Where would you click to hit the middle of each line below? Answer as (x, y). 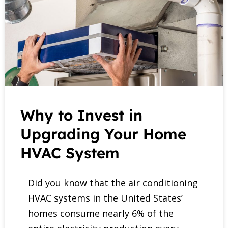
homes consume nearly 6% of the (101, 213)
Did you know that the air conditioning (113, 183)
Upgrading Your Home (103, 134)
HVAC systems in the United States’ (105, 198)
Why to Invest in (81, 115)
